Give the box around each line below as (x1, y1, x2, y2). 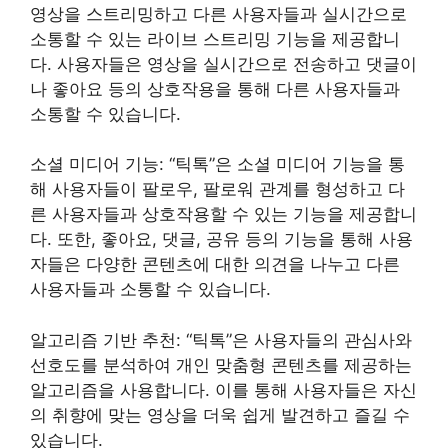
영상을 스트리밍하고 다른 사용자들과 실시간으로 (30, 3, 407, 24)
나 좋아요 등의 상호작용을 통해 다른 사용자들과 (30, 78, 400, 99)
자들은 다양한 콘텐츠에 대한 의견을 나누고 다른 (30, 254, 400, 275)
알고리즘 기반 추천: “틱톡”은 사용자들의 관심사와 (30, 329, 412, 350)
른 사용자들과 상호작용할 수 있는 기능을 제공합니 (30, 204, 417, 225)
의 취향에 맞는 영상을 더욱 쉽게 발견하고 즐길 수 (30, 404, 410, 425)
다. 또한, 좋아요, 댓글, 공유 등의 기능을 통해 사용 (30, 229, 413, 250)
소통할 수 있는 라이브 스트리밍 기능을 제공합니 (30, 28, 400, 49)
